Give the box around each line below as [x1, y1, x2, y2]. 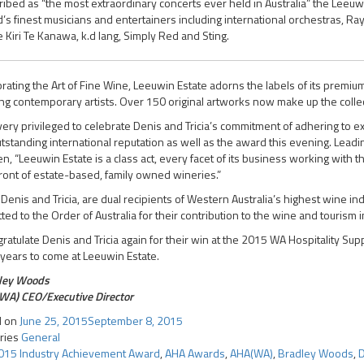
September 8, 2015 [88, 312, 183, 329]
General [21, 328, 60, 345]
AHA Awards [165, 344, 225, 362]
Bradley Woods [278, 344, 353, 362]
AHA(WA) [230, 344, 273, 362]
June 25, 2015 [19, 312, 88, 329]
